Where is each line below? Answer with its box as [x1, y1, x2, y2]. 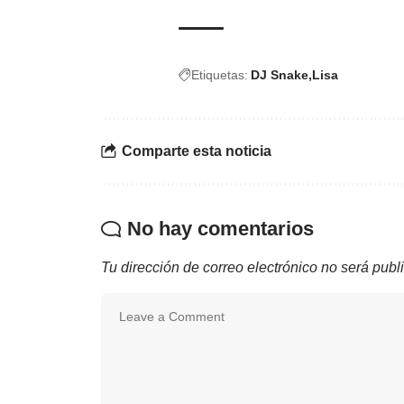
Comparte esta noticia [122, 143, 271, 160]
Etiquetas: [191, 67, 248, 82]
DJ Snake [251, 67, 308, 82]
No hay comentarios [127, 216, 314, 240]
